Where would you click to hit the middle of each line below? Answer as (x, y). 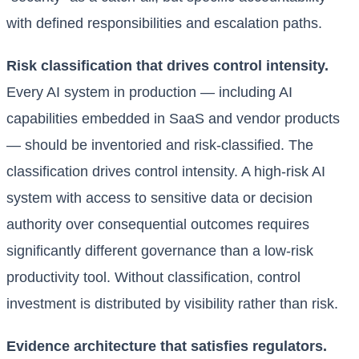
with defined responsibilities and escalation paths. (164, 24)
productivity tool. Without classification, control (153, 278)
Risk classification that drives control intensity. (167, 66)
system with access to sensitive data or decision (159, 198)
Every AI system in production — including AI (149, 93)
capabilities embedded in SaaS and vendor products (173, 119)
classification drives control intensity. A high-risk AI (166, 172)
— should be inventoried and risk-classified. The (160, 145)
